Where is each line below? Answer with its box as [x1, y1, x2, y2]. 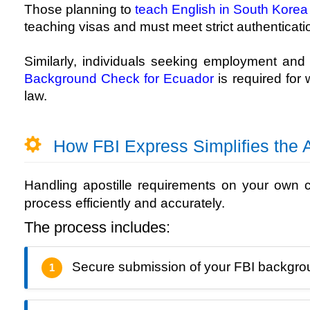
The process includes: [24, 219, 170, 237]
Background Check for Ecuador [24, 71, 215, 86]
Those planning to [24, 2, 136, 17]
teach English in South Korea [135, 2, 309, 17]
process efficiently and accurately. [24, 196, 225, 211]
